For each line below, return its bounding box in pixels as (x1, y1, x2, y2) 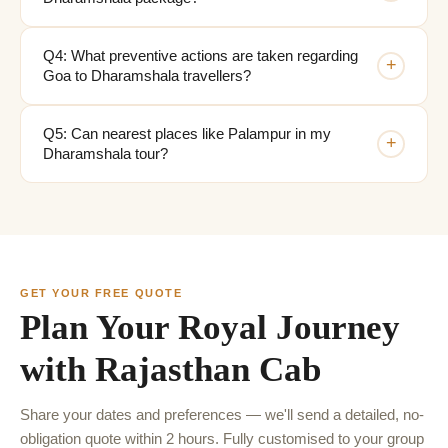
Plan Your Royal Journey (20, 307, 400, 347)
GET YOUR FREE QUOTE (20, 286, 183, 299)
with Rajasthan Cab (20, 349, 321, 389)
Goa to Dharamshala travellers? (43, 67, 251, 84)
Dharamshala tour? (43, 145, 168, 162)
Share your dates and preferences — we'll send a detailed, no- (20, 406, 424, 423)
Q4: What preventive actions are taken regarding (43, 47, 358, 64)
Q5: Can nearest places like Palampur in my (43, 125, 331, 142)
